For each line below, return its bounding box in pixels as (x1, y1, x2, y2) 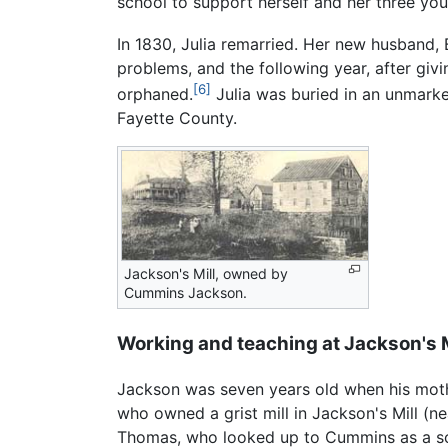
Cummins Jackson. (124, 284, 247, 302)
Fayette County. (117, 108, 237, 129)
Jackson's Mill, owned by (124, 265, 288, 283)
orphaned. (117, 84, 193, 105)
